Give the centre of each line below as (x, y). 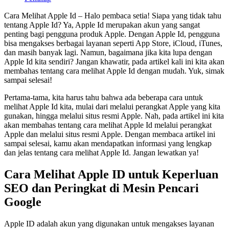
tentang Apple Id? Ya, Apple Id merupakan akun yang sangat (102, 25)
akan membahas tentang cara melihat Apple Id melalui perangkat (108, 125)
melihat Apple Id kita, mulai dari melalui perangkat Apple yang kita (112, 106)
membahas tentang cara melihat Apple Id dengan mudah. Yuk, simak (114, 71)
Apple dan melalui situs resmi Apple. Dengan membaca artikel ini (110, 134)
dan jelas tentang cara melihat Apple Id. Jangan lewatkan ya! (101, 152)
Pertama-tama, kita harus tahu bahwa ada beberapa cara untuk (104, 97)
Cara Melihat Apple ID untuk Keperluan (111, 174)
